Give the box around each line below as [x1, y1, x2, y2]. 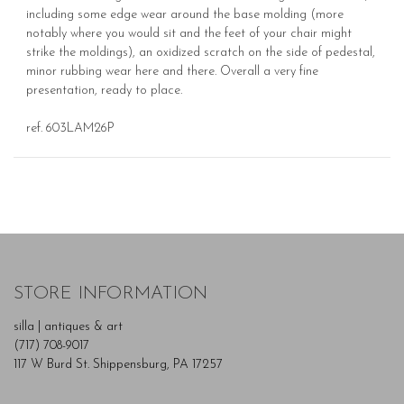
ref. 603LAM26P [26, 121, 118, 135]
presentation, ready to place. [26, 83, 182, 97]
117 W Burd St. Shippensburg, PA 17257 [14, 357, 223, 372]
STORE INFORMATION [14, 284, 208, 303]
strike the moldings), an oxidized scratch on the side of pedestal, [26, 45, 375, 60]
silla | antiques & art [14, 319, 123, 334]
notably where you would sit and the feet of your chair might [26, 26, 352, 41]
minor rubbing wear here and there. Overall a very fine [26, 64, 318, 78]
